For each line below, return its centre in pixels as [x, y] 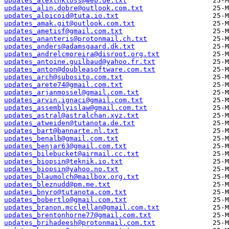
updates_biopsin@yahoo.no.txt [61, 169]
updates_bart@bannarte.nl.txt [61, 131]
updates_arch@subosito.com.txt [63, 77]
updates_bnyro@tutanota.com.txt [65, 192]
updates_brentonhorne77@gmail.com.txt [78, 215]
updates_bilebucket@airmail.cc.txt [72, 154]
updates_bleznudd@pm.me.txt [57, 185]
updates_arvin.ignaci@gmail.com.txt [74, 100]
